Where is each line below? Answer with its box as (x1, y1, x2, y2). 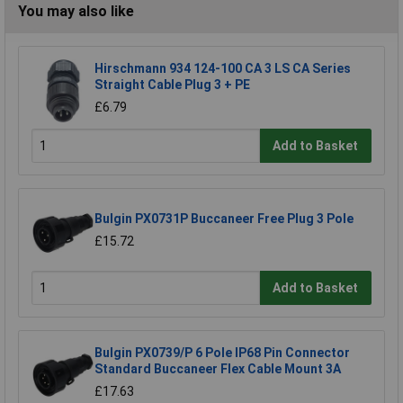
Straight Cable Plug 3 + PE (94, 77, 250, 93)
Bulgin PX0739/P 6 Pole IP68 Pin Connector (94, 345, 350, 361)
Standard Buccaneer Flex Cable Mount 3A (94, 362, 341, 377)
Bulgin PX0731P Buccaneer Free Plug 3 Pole (94, 211, 354, 227)
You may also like (18, 3, 134, 21)
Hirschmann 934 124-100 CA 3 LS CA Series (94, 61, 351, 76)
